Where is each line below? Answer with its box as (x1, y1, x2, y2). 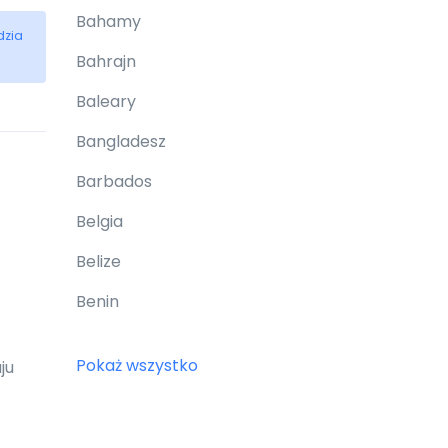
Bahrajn (76, 50, 136, 73)
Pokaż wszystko (76, 354, 198, 377)
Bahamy (76, 10, 141, 33)
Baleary (76, 90, 136, 113)
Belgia (76, 210, 123, 233)
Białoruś (76, 410, 137, 433)
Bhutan (76, 370, 132, 393)
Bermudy (76, 330, 147, 353)
